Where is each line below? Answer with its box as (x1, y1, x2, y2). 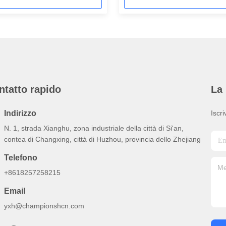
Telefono (4, 153, 37, 162)
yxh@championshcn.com (4, 202, 84, 210)
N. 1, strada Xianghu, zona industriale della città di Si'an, (4, 124, 184, 132)
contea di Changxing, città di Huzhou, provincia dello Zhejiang (4, 135, 201, 143)
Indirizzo (4, 109, 36, 118)
